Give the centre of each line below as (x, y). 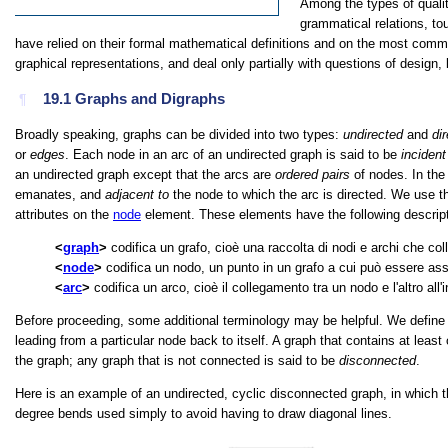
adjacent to (139, 195)
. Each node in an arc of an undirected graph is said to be (233, 155)
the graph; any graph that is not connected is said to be (177, 360)
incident (423, 155)
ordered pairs (312, 175)
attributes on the (64, 215)
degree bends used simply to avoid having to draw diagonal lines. (203, 413)
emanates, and (60, 195)
